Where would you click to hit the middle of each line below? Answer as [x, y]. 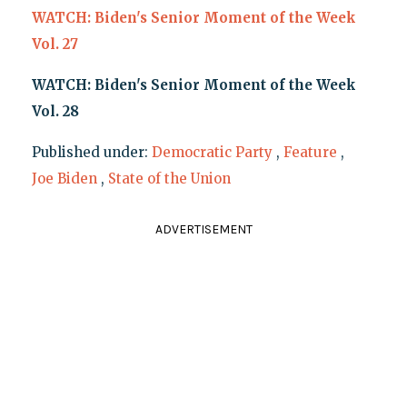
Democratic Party [212, 153]
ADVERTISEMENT [203, 230]
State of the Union [169, 179]
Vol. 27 [55, 45]
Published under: [91, 153]
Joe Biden [64, 179]
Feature [310, 153]
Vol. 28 [55, 112]
